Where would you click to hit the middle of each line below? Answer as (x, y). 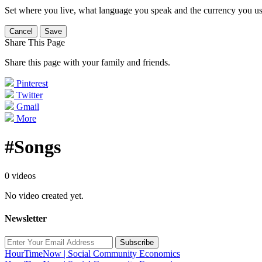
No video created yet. (44, 195)
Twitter (30, 95)
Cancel (21, 31)
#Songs (33, 147)
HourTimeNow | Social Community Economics (92, 254)
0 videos (20, 175)
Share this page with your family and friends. (87, 62)
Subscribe (137, 243)
